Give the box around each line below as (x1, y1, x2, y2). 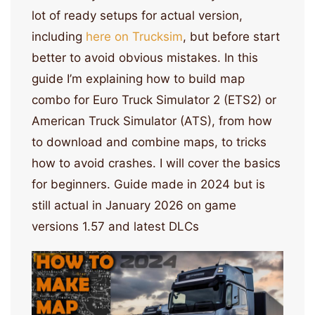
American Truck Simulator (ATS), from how (32, 113, 272, 128)
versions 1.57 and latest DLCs (32, 219, 199, 233)
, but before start (183, 29, 280, 44)
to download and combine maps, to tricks (32, 134, 266, 149)
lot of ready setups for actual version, (32, 8, 243, 22)
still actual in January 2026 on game (32, 198, 236, 212)
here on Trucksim (86, 29, 183, 44)
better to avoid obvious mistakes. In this (32, 50, 258, 65)
